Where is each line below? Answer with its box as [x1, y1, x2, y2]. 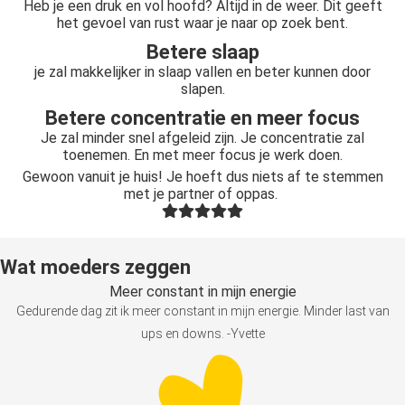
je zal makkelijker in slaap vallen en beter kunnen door [34, 63, 371, 80]
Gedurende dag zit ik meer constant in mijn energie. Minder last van [15, 304, 390, 318]
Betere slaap [146, 41, 259, 63]
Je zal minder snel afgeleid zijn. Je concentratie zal [41, 129, 364, 146]
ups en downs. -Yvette [140, 326, 265, 341]
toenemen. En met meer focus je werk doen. [62, 146, 343, 164]
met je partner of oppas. [124, 185, 281, 202]
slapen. [180, 80, 225, 98]
